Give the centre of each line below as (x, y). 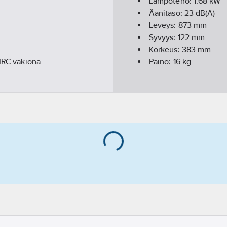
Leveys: (164, 25)
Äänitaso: (167, 13)
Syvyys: (163, 37)
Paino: (161, 62)
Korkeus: (165, 50)
